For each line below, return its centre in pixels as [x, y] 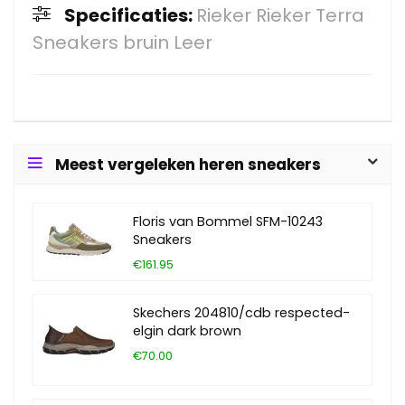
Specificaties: [130, 15]
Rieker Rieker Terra [280, 15]
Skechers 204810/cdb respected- [241, 313]
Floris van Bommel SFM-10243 [228, 221]
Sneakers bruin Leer [122, 42]
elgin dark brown [187, 331]
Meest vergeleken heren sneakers [188, 165]
